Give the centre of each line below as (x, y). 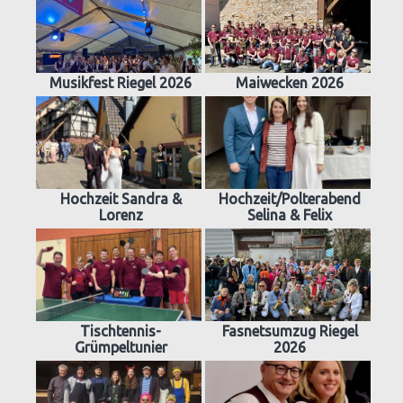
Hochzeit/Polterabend (290, 199)
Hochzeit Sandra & (121, 199)
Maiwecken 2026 (290, 83)
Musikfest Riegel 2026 (121, 83)
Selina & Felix (290, 215)
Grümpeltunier (121, 348)
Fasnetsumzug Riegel (290, 331)
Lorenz (121, 215)
